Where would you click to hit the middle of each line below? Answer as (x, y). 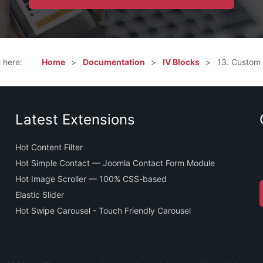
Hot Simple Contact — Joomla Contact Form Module (115, 163)
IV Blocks (181, 62)
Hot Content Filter (49, 147)
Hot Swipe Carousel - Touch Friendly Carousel (103, 211)
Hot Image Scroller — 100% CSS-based (91, 179)
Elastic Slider (39, 195)
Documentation (114, 62)
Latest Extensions (75, 120)
